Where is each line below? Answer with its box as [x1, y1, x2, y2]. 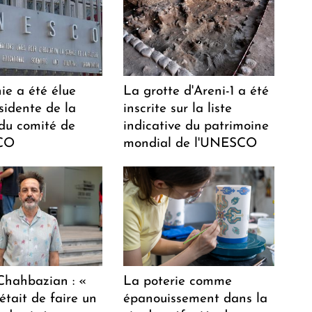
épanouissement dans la [123, 292, 268, 306]
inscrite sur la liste [123, 102, 233, 116]
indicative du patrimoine [123, 119, 270, 133]
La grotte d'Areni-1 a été [123, 84, 270, 98]
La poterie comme [123, 274, 233, 288]
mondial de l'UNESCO [123, 136, 258, 150]
